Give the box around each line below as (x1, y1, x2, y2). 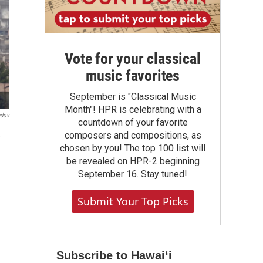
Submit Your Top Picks (77, 194, 188, 208)
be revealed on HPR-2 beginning (66, 156, 200, 167)
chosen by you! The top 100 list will (60, 143, 205, 154)
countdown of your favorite (77, 117, 188, 128)
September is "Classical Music (69, 91, 196, 102)
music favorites (85, 67, 180, 85)
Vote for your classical (65, 50, 201, 68)
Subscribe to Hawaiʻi (56, 249, 172, 262)
